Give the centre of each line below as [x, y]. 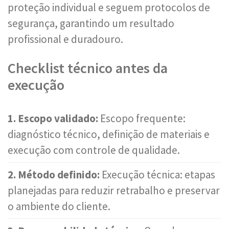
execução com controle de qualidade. [94, 150]
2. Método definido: [54, 175]
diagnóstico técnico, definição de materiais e [109, 134]
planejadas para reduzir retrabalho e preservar [114, 190]
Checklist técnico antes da [88, 68]
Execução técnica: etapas [157, 175]
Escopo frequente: [142, 118]
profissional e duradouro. [65, 39]
